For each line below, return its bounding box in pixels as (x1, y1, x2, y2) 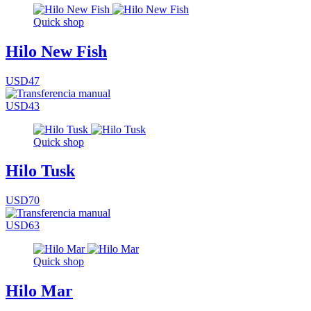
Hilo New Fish (6, 42, 107, 60)
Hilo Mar (6, 282, 73, 301)
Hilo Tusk (6, 162, 75, 180)
